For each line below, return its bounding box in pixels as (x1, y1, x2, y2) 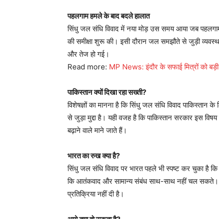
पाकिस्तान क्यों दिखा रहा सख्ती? (67, 88, 146, 97)
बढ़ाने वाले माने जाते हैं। (67, 126, 127, 135)
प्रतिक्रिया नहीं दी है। (67, 189, 124, 198)
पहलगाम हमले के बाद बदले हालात (67, 11, 150, 21)
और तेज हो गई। (67, 49, 109, 59)
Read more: (67, 62, 109, 71)
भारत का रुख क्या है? (67, 151, 120, 160)
